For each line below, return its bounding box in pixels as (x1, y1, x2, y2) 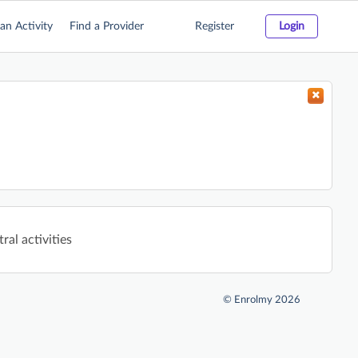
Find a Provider (70, 21, 144, 32)
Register (195, 21, 234, 32)
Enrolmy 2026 (234, 295, 300, 305)
